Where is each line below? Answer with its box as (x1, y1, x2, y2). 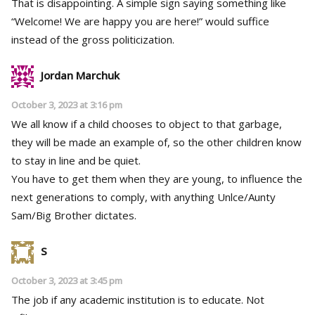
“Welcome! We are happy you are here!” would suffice (11, 13, 269, 28)
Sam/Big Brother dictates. (11, 207, 136, 222)
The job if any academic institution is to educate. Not (11, 292, 264, 307)
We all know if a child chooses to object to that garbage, (11, 116, 282, 131)
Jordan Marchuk (41, 67, 120, 82)
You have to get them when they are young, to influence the (11, 171, 302, 186)
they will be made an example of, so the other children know (11, 134, 302, 149)
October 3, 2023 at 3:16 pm (11, 98, 122, 111)
